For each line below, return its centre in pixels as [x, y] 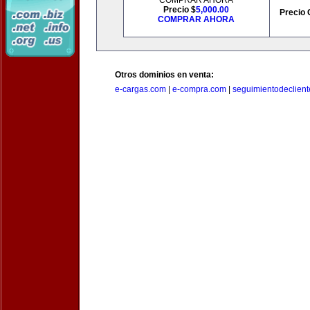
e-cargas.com [140, 89]
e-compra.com [199, 89]
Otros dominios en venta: [164, 75]
